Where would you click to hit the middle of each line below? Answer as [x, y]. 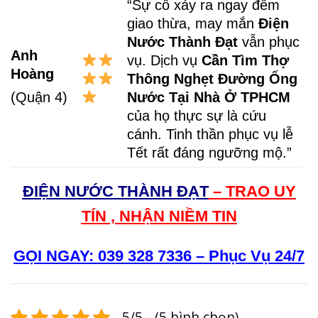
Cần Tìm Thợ [246, 60]
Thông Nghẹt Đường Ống [213, 78]
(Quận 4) [39, 98]
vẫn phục [269, 42]
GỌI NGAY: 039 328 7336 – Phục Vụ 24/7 [159, 256]
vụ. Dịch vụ [165, 60]
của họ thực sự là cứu [197, 115]
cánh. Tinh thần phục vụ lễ [210, 134]
